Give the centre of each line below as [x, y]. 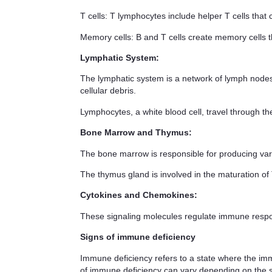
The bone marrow [114, 153]
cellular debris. [108, 91]
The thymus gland [115, 174]
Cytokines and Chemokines [137, 195]
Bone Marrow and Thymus [134, 133]
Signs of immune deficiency [138, 237]
